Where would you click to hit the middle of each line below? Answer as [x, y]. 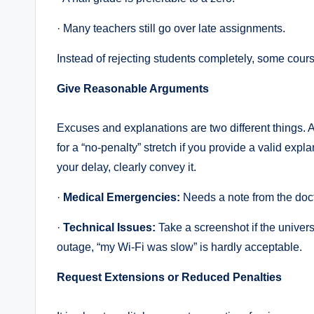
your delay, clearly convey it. [127, 168]
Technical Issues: [109, 228]
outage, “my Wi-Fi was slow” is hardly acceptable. [179, 247]
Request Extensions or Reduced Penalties [169, 278]
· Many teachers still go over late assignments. [171, 29]
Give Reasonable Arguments [133, 89]
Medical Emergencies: [122, 198]
